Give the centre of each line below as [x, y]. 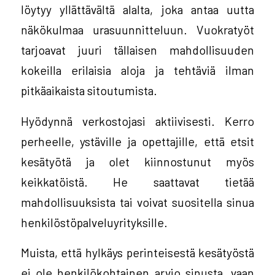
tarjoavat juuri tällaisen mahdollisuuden [137, 50]
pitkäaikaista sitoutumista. [89, 91]
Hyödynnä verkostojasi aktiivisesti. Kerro [137, 121]
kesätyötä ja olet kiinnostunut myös [137, 161]
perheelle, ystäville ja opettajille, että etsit [137, 141]
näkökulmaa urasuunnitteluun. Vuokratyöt [137, 30]
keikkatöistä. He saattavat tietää [137, 181]
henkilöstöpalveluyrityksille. [94, 222]
